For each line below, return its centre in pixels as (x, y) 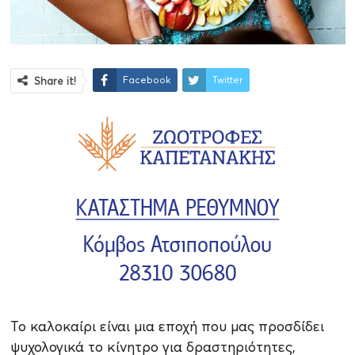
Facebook (146, 80)
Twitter (227, 80)
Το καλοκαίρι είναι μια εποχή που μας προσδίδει (167, 326)
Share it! (55, 81)
